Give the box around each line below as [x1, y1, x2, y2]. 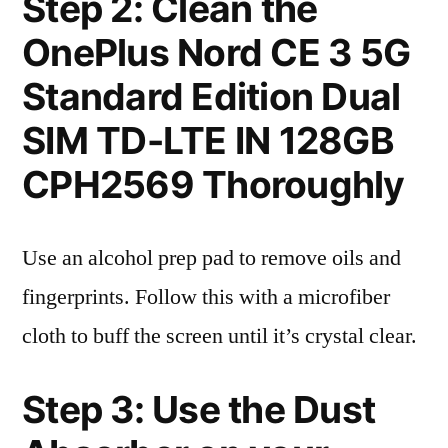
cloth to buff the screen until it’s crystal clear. [22, 322, 417, 350]
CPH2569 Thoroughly [22, 162, 405, 207]
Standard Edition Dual [22, 74, 401, 119]
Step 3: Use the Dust [22, 387, 376, 432]
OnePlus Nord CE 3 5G [22, 30, 411, 75]
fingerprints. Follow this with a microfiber [22, 283, 390, 311]
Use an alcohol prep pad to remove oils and [22, 244, 401, 272]
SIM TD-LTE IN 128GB [22, 118, 394, 163]
